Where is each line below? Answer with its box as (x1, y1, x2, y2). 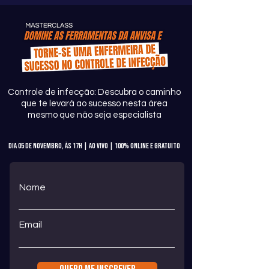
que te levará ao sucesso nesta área (21, 99, 168, 108)
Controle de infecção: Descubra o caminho (8, 88, 181, 97)
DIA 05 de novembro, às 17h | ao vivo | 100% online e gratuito (8, 141, 180, 151)
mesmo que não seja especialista (27, 110, 162, 119)
